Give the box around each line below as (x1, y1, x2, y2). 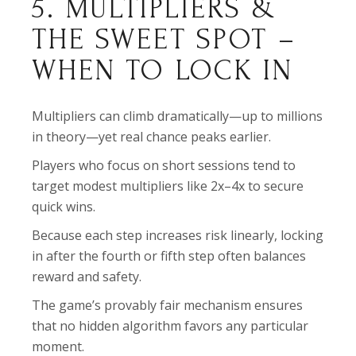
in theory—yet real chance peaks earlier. (32, 128, 272, 145)
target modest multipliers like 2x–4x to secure (32, 177, 304, 195)
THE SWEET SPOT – (32, 23, 296, 56)
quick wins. (32, 198, 96, 215)
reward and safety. (32, 268, 142, 285)
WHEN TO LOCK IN (32, 54, 293, 87)
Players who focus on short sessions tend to (32, 157, 296, 174)
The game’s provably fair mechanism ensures (32, 296, 304, 314)
